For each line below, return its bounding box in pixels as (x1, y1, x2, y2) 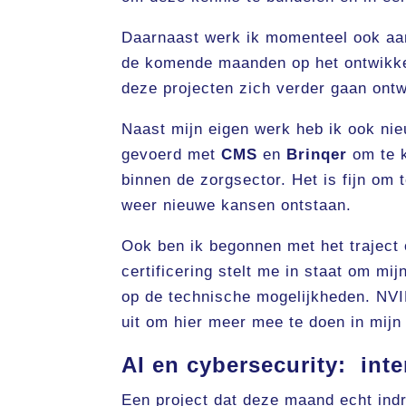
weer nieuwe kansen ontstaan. (121, 197, 353, 215)
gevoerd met (121, 146, 222, 164)
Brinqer (286, 146, 348, 164)
